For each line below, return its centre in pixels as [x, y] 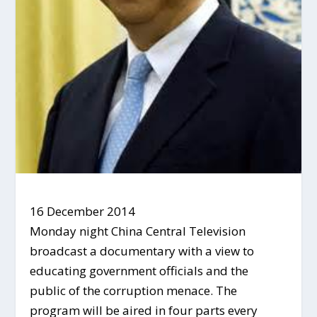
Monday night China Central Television [138, 231]
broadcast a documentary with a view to [142, 251]
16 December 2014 [83, 212]
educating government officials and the [139, 271]
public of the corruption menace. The [134, 291]
